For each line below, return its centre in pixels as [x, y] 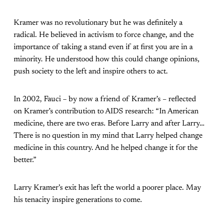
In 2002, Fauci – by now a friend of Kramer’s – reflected [105, 99]
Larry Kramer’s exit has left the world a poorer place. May [107, 188]
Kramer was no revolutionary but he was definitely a [98, 23]
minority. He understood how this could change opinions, [107, 59]
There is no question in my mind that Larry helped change [108, 136]
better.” [25, 160]
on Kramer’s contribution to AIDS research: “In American [106, 111]
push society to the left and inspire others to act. [91, 71]
